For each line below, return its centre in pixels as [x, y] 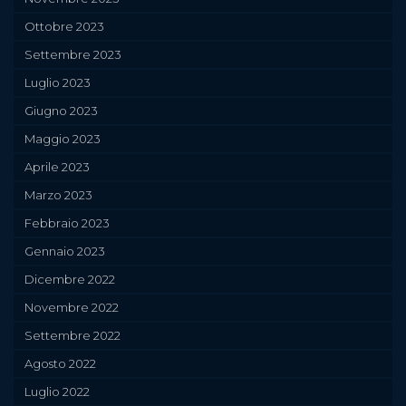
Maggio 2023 [63, 139]
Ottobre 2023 [64, 26]
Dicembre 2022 [70, 279]
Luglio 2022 [57, 391]
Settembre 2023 [73, 54]
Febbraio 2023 [67, 223]
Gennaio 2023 [65, 251]
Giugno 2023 [61, 111]
